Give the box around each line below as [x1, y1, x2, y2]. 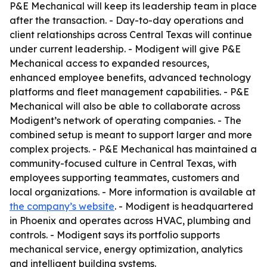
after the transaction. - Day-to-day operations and [10, 14, 244, 26]
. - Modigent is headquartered [114, 200, 253, 212]
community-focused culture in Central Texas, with [10, 157, 237, 169]
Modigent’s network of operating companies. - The [10, 114, 241, 126]
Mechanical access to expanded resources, [10, 57, 209, 69]
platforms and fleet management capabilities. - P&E [10, 86, 249, 98]
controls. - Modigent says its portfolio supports [10, 229, 220, 241]
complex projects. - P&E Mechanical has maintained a [10, 143, 257, 155]
